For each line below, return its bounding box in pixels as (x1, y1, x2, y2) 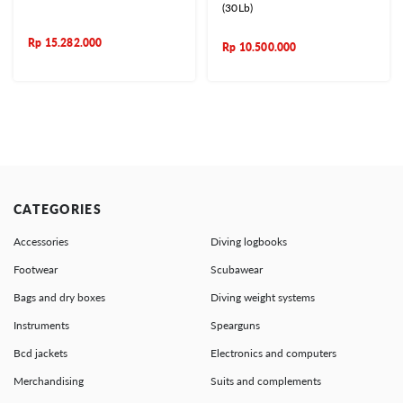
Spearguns (210, 318, 260, 332)
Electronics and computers (210, 345, 336, 360)
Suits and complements (210, 373, 321, 388)
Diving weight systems (210, 290, 315, 304)
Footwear (13, 262, 58, 276)
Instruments (13, 318, 69, 332)
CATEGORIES (13, 201, 102, 217)
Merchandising (13, 373, 84, 388)
